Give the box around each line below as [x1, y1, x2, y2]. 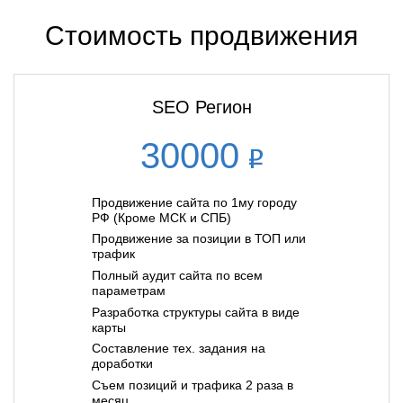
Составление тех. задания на [92, 341, 265, 356]
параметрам [92, 283, 166, 299]
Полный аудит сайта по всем [92, 268, 263, 283]
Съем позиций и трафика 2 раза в [92, 377, 293, 392]
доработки [92, 356, 153, 372]
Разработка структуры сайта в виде [92, 304, 300, 319]
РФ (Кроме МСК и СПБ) [92, 210, 231, 225]
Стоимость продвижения [45, 20, 358, 50]
